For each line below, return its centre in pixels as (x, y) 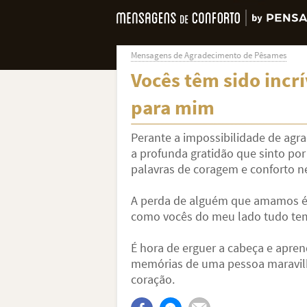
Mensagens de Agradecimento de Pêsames (208, 55)
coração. (152, 279)
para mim (172, 107)
